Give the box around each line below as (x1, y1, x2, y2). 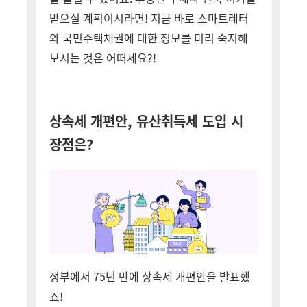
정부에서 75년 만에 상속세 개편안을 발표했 (49, 268, 250, 284)
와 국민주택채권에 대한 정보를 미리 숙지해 (49, 29, 248, 46)
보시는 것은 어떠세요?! (49, 49, 156, 66)
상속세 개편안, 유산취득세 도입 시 (49, 111, 243, 131)
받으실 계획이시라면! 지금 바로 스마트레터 (49, 10, 249, 26)
